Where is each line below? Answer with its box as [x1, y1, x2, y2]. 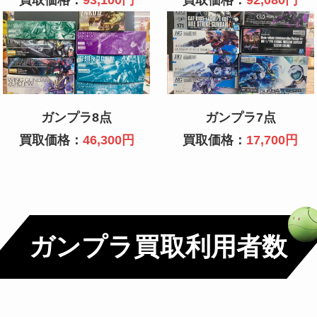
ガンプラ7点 [204, 110, 276, 125]
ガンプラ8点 [41, 110, 113, 125]
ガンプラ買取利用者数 [29, 233, 288, 262]
